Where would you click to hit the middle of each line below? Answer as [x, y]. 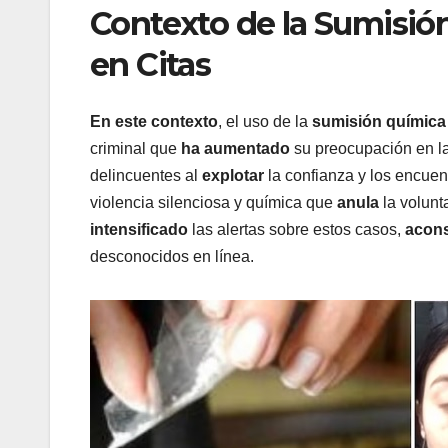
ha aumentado [235, 148]
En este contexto [154, 121]
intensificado [139, 229]
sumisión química [379, 121]
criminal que [135, 148]
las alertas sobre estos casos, [296, 229]
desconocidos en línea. [172, 256]
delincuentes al [146, 175]
